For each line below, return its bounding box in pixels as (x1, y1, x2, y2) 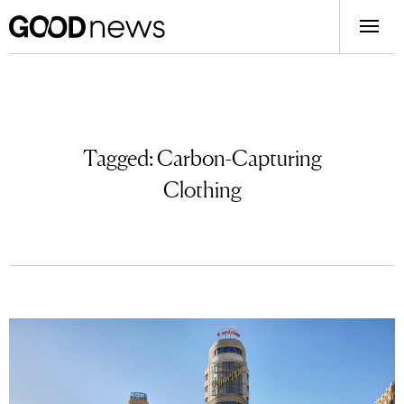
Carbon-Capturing (156, 141, 322, 172)
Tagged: (82, 141, 157, 172)
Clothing (162, 172, 242, 204)
